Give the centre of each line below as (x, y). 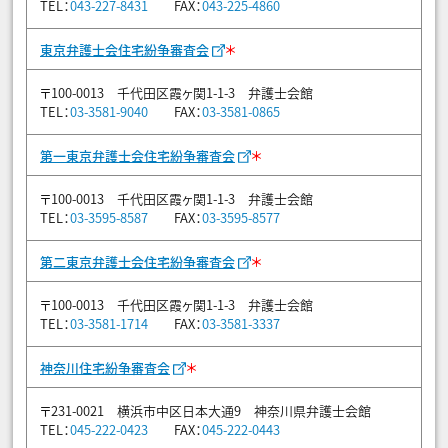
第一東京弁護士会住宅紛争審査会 (137, 156)
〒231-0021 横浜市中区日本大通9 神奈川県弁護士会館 (205, 411)
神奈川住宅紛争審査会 (105, 368)
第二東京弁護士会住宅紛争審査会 (137, 262)
